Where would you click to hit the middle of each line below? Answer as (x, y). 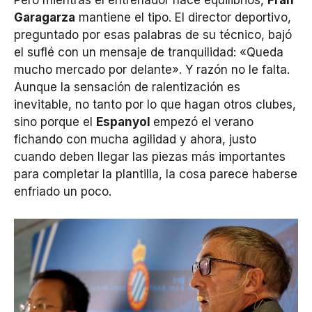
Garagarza (45, 18)
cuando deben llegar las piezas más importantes (150, 157)
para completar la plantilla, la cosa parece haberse (156, 174)
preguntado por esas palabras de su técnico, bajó (153, 35)
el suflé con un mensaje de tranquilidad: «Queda (149, 53)
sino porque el (55, 122)
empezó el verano (203, 122)
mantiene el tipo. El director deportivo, (183, 18)
